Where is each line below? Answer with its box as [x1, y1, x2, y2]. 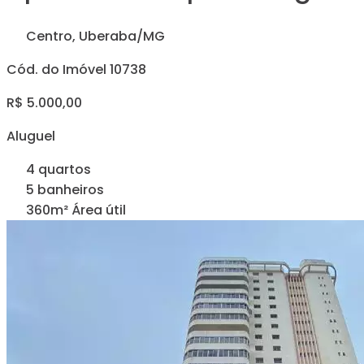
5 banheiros [26, 180, 104, 199]
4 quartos [26, 159, 91, 179]
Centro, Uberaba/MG [23, 26, 165, 45]
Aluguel [6, 126, 55, 145]
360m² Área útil [26, 200, 126, 219]
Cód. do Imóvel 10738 [6, 59, 146, 79]
